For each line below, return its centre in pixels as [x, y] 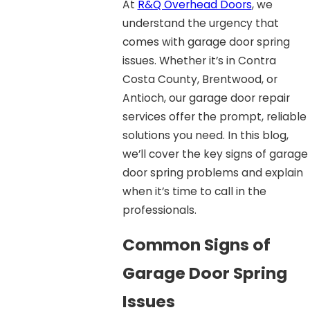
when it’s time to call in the [194, 192]
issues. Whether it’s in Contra [199, 61]
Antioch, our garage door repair [206, 98]
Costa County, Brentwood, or [200, 80]
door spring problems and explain [212, 173]
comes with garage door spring [206, 42]
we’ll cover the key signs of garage [215, 154]
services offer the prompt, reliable [214, 117]
